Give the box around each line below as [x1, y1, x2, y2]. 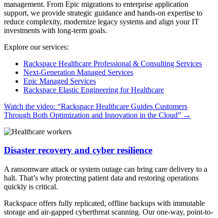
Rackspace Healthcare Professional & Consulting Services [23, 59, 202, 68]
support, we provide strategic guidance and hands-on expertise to [4, 8, 202, 17]
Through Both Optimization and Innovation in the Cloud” [4, 110, 183, 119]
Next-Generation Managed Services [23, 68, 133, 76]
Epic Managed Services [23, 76, 96, 85]
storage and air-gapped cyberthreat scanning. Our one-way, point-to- [4, 208, 213, 217]
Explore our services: [4, 42, 69, 51]
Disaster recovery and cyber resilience [4, 145, 152, 156]
